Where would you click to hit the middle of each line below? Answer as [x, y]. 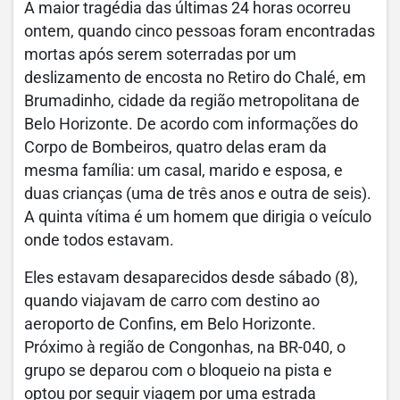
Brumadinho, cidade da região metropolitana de [192, 101]
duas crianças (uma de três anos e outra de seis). [198, 194]
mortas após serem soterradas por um [160, 55]
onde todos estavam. [99, 241]
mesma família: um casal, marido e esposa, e [183, 171]
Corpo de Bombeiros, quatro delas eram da [175, 148]
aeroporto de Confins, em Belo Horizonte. [170, 325]
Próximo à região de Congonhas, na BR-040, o [185, 348]
